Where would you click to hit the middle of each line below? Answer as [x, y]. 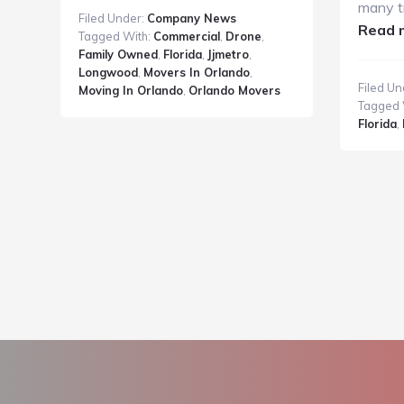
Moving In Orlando [131, 90]
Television [321, 117]
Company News [192, 18]
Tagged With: [116, 36]
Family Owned [119, 54]
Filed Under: [113, 18]
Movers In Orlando [197, 72]
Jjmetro [229, 54]
